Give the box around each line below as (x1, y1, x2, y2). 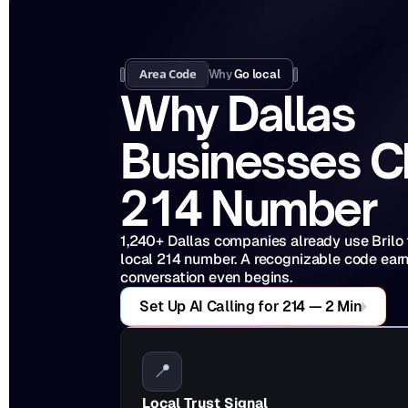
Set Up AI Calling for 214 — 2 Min (139, 298, 362, 315)
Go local (234, 66, 280, 81)
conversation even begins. (120, 268, 292, 287)
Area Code (139, 66, 197, 82)
